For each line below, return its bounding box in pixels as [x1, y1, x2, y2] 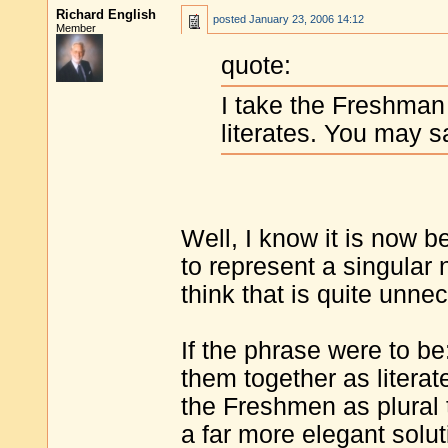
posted [213, 13, 249, 25]
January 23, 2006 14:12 [249, 13, 364, 25]
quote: [221, 52, 291, 80]
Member [56, 22, 96, 34]
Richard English [56, 7, 156, 22]
